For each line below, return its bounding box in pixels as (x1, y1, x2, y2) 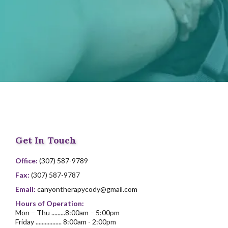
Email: (15, 184, 37, 193)
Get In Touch (15, 134, 76, 146)
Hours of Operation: (15, 198, 84, 208)
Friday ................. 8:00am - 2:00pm (15, 217, 116, 226)
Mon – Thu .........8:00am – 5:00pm (15, 208, 120, 217)
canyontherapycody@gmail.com (37, 184, 137, 193)
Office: (15, 156, 39, 165)
